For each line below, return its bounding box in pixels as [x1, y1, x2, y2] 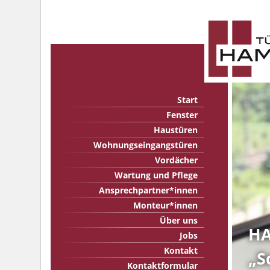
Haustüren [154, 124, 198, 136]
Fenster [166, 109, 198, 121]
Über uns [160, 215, 198, 226]
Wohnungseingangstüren [93, 139, 198, 151]
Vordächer [155, 154, 198, 166]
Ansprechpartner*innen [99, 184, 198, 196]
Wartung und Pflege [115, 169, 198, 181]
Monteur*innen [133, 199, 198, 211]
